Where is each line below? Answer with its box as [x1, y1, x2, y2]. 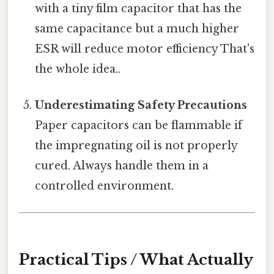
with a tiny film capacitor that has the [35, 1, 242, 15]
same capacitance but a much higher [35, 21, 240, 35]
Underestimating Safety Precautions [35, 98, 248, 112]
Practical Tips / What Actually [19, 250, 253, 268]
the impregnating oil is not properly [35, 138, 238, 152]
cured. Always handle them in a [35, 158, 209, 172]
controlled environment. [35, 179, 174, 193]
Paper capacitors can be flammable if [35, 118, 243, 132]
